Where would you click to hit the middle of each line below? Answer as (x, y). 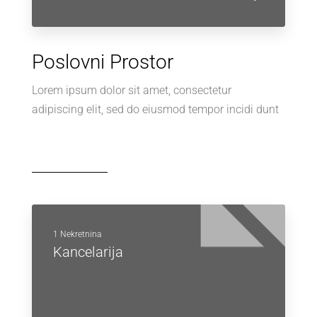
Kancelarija (88, 252)
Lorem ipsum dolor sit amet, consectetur (132, 90)
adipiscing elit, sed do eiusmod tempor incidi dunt (155, 109)
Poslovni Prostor (103, 62)
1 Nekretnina (77, 234)
